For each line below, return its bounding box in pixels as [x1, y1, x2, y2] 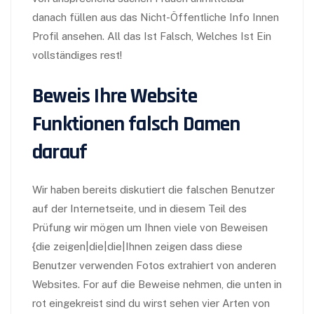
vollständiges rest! [32, 49, 122, 61]
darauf [32, 139, 88, 165]
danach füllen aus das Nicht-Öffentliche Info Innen [32, 11, 279, 23]
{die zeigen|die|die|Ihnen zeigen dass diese [32, 240, 243, 252]
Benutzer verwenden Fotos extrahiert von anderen [32, 259, 276, 271]
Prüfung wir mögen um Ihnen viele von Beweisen [32, 221, 268, 233]
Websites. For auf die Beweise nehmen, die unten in [32, 278, 282, 290]
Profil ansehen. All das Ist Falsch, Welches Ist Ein [32, 30, 271, 42]
